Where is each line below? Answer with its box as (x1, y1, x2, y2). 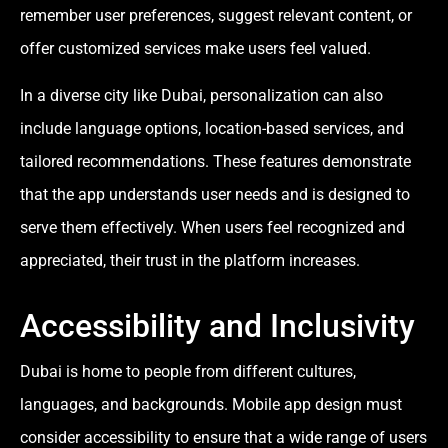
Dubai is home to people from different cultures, (20, 362, 356, 382)
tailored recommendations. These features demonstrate (20, 152, 411, 172)
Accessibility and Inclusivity (20, 307, 415, 346)
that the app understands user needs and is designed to (20, 185, 410, 205)
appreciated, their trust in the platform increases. (20, 251, 360, 271)
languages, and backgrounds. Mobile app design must (20, 395, 402, 415)
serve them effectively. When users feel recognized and (20, 218, 405, 238)
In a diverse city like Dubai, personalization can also (20, 86, 383, 106)
